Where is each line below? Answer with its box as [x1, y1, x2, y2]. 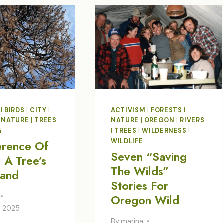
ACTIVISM [111, 106, 146, 114]
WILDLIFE [111, 137, 143, 145]
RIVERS [180, 116, 205, 124]
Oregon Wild [111, 192, 180, 209]
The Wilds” [111, 163, 169, 180]
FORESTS [151, 106, 182, 114]
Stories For [111, 177, 169, 195]
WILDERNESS [142, 126, 187, 135]
